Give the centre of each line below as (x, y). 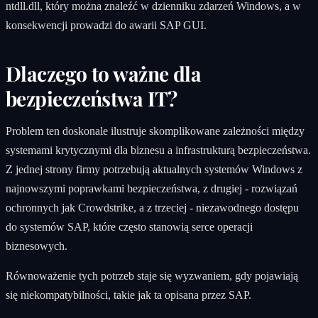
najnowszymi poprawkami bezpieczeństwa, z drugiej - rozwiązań (152, 189)
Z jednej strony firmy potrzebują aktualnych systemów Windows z (154, 170)
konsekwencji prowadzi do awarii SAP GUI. (106, 25)
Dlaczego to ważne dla (104, 74)
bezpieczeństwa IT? (92, 99)
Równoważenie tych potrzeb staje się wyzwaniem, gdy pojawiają (152, 276)
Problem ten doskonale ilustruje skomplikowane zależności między (155, 131)
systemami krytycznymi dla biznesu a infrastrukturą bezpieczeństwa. (158, 150)
